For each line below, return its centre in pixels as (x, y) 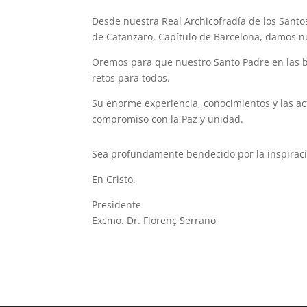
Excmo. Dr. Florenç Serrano (154, 220)
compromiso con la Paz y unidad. (168, 119)
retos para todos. (131, 77)
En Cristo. (114, 179)
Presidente (117, 204)
